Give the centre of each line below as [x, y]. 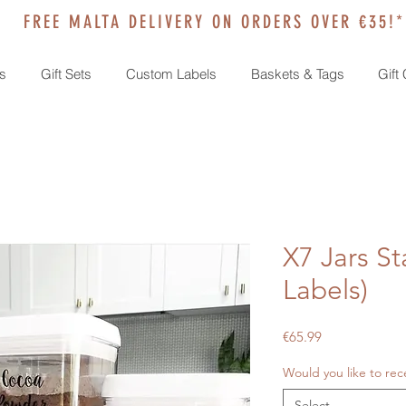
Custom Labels [171, 74]
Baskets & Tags [297, 74]
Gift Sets [66, 74]
